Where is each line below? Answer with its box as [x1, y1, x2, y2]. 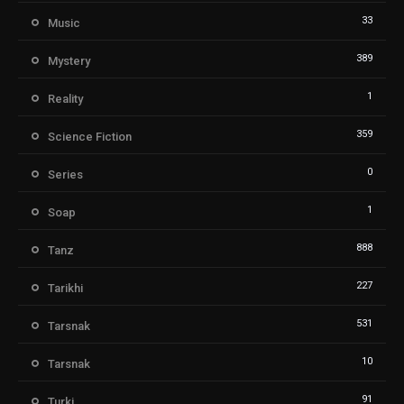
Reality [48, 91, 83, 110]
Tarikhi [48, 280, 83, 299]
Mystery [48, 53, 90, 72]
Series [48, 167, 83, 186]
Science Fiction [48, 129, 132, 148]
